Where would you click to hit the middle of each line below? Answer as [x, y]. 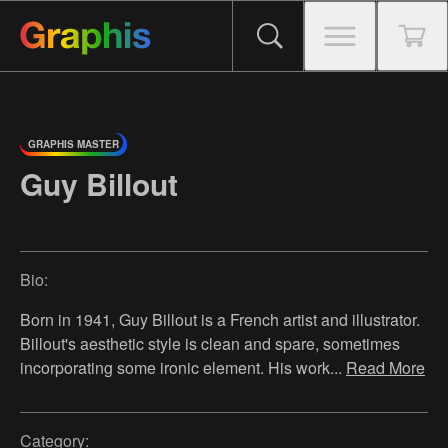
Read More [385, 368]
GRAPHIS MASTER [73, 144]
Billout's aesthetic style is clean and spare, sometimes [210, 344]
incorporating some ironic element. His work [175, 368]
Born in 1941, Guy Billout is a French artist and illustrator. [220, 320]
